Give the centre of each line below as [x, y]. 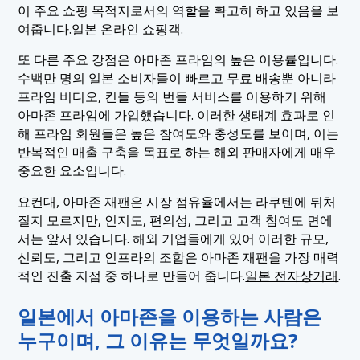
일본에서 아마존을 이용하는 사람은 [170, 316]
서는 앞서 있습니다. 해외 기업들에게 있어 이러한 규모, [174, 239]
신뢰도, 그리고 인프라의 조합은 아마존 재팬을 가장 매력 [179, 258]
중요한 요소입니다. [72, 171]
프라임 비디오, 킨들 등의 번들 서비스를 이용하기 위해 [172, 97]
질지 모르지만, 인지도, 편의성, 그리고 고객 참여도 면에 [176, 221]
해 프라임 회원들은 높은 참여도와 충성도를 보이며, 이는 [179, 134]
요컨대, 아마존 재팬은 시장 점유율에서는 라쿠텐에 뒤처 [177, 202]
